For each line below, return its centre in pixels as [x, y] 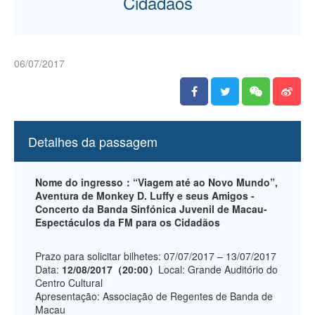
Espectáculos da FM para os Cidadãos [128, 222]
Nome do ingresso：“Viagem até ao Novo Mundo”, [156, 182]
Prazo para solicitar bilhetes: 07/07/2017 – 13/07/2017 [156, 256]
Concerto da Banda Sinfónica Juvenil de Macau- [151, 208]
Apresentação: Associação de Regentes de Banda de [154, 296]
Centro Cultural [69, 282]
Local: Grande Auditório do [218, 269]
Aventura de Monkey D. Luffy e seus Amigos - [145, 195]
